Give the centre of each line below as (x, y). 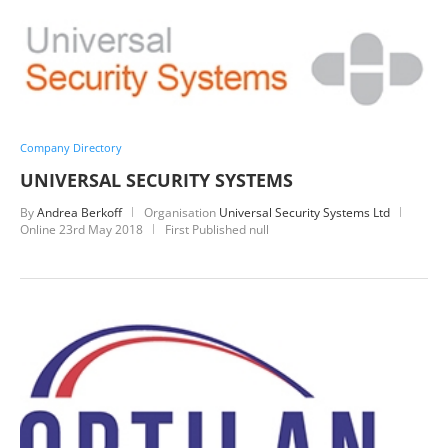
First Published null (217, 230)
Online (39, 230)
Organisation (181, 213)
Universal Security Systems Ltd (304, 213)
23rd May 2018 (101, 230)
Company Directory (71, 148)
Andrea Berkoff (79, 213)
